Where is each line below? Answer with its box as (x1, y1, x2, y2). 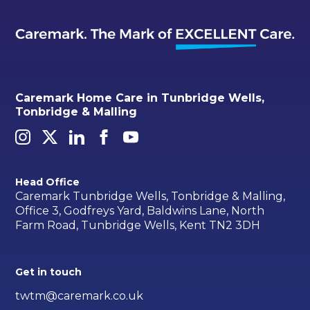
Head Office (15, 175, 80, 188)
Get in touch (15, 266, 82, 279)
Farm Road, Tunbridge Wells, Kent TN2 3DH (15, 219, 261, 232)
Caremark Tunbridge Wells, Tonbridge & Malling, (15, 190, 286, 203)
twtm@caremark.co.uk (15, 289, 144, 303)
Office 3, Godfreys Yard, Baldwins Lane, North (15, 204, 265, 218)
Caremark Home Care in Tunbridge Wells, (15, 91, 265, 105)
